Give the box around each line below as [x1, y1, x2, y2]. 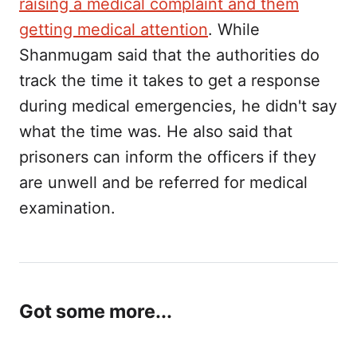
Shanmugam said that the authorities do [19, 45, 320, 65]
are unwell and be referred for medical [19, 172, 308, 192]
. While [208, 19, 260, 39]
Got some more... [19, 299, 172, 323]
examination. [19, 198, 116, 218]
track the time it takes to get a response [19, 70, 320, 90]
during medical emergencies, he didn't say [19, 96, 337, 116]
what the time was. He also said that [19, 121, 292, 141]
